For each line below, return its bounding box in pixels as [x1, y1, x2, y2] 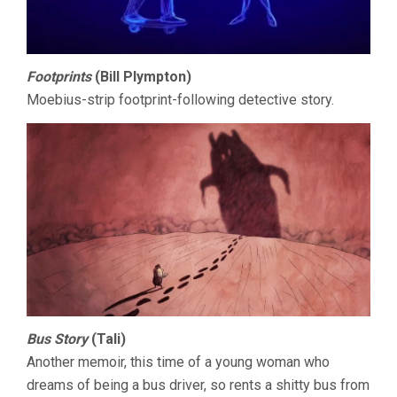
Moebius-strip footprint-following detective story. [27, 90, 334, 108]
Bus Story [27, 331, 88, 348]
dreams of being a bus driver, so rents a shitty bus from [27, 377, 370, 394]
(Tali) [88, 331, 126, 348]
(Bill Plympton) [91, 67, 191, 85]
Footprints [27, 67, 91, 85]
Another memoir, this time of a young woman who [27, 354, 330, 371]
